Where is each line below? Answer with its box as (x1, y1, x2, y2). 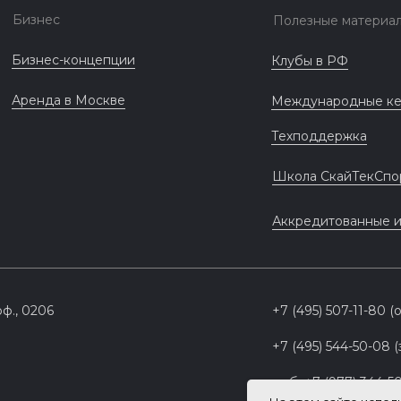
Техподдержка (271, 128, 367, 144)
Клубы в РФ (271, 53, 348, 69)
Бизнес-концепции (12, 52, 135, 68)
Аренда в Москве (12, 92, 125, 108)
